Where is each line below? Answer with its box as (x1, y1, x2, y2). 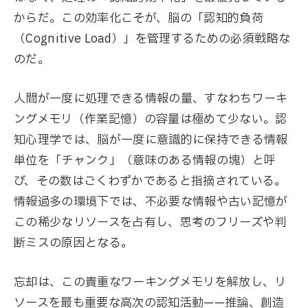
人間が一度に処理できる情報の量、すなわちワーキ (14, 89, 288, 107)
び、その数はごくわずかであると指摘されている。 (14, 172, 287, 190)
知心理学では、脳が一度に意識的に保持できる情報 (14, 131, 288, 148)
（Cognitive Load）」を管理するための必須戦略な (14, 30, 291, 47)
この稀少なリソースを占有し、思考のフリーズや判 (14, 213, 287, 231)
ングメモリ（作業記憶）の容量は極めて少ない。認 (14, 110, 287, 128)
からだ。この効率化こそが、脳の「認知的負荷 (14, 9, 264, 27)
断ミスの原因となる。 (14, 234, 133, 252)
